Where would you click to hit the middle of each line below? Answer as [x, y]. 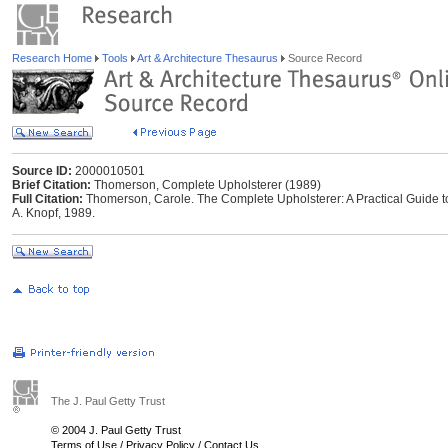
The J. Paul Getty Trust [108, 401]
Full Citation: [47, 199]
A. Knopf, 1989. [53, 213]
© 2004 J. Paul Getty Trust [116, 430]
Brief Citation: [51, 185]
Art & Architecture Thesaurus [208, 58]
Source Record [323, 58]
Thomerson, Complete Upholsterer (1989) [206, 185]
